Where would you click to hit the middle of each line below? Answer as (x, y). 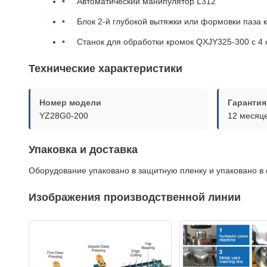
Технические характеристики (105, 69)
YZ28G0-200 (64, 116)
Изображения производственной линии (135, 197)
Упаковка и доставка (83, 150)
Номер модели (70, 103)
